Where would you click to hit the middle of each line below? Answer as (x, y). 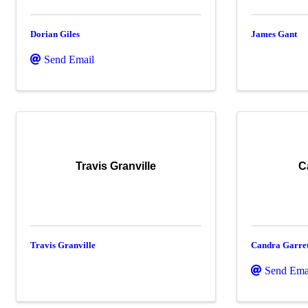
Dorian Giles (55, 34)
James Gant (274, 34)
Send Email (69, 59)
